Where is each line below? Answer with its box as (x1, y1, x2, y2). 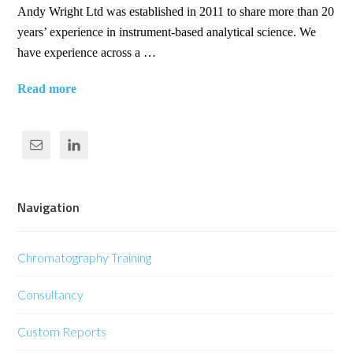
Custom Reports (17, 324, 107, 340)
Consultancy (17, 287, 84, 303)
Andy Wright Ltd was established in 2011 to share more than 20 (17, 5, 335, 19)
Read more (17, 82, 77, 96)
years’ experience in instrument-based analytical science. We (17, 25, 317, 39)
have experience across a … (17, 46, 157, 60)
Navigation (17, 198, 80, 217)
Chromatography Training (17, 250, 152, 266)
